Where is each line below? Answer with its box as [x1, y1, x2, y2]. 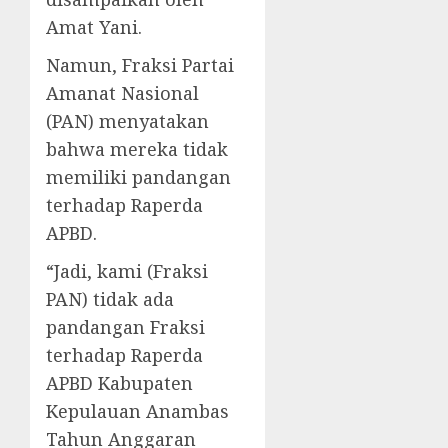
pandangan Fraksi [46, 315, 205, 339]
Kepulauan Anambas [46, 399, 229, 423]
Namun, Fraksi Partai [46, 53, 234, 77]
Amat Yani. [46, 15, 142, 39]
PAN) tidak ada [46, 287, 174, 311]
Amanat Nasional [46, 81, 199, 105]
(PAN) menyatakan [46, 109, 209, 133]
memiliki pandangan [46, 165, 231, 189]
